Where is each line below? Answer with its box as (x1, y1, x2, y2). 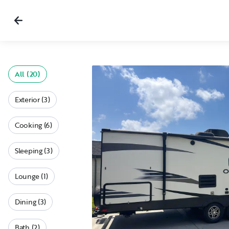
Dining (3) (15, 196, 47, 207)
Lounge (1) (15, 171, 49, 181)
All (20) (15, 68, 40, 79)
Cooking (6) (15, 120, 52, 130)
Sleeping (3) (15, 145, 53, 156)
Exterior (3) (15, 94, 50, 105)
